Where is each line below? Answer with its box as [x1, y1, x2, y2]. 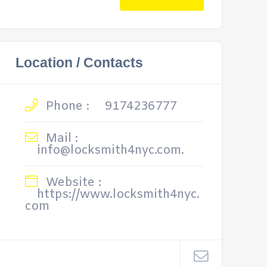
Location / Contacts [15, 55, 143, 70]
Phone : [42, 98, 89, 114]
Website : [42, 175, 101, 191]
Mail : [42, 131, 78, 147]
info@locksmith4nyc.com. [36, 142, 184, 159]
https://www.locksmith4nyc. [36, 187, 200, 203]
